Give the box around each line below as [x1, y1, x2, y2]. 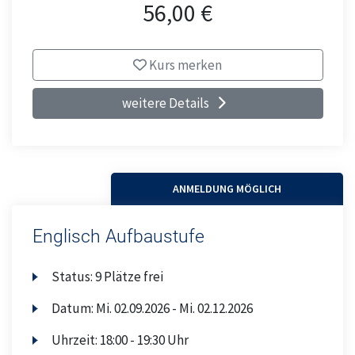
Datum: [52, 300, 97, 318]
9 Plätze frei [95, 268, 164, 286]
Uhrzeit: [52, 331, 101, 349]
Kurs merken [147, 55, 222, 74]
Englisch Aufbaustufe [32, 225, 204, 247]
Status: [52, 268, 96, 286]
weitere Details [121, 94, 209, 113]
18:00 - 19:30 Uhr [100, 331, 189, 349]
